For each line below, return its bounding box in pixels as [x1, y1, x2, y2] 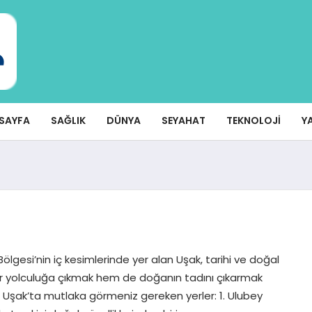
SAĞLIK [51, 113, 86, 127]
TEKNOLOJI [226, 113, 281, 127]
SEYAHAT [162, 113, 205, 127]
